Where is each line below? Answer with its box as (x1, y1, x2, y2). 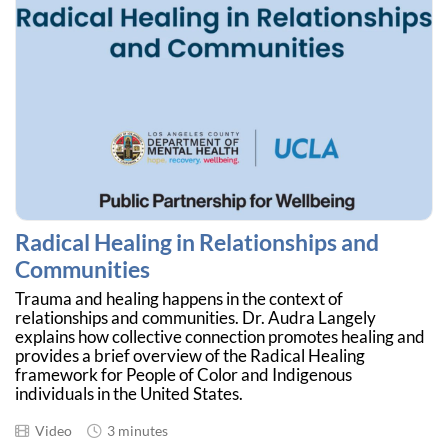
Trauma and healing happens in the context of (15, 289, 343, 310)
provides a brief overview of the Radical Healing (15, 346, 365, 367)
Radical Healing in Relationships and (15, 228, 379, 256)
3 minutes (101, 422, 168, 440)
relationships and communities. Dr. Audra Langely (15, 308, 376, 329)
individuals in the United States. (15, 384, 246, 405)
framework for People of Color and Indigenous (15, 365, 352, 386)
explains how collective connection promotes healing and (15, 327, 425, 348)
